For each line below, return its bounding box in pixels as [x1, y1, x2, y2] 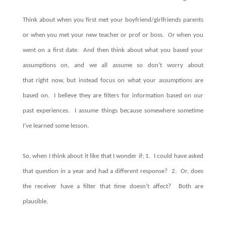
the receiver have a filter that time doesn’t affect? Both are [22, 183, 204, 190]
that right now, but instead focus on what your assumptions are [22, 77, 204, 84]
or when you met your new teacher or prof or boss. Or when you [22, 31, 204, 38]
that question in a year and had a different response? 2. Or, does [22, 167, 204, 175]
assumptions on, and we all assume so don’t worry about [22, 62, 204, 69]
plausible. [22, 198, 52, 205]
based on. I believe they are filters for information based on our [22, 92, 204, 99]
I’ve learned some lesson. [22, 122, 89, 129]
